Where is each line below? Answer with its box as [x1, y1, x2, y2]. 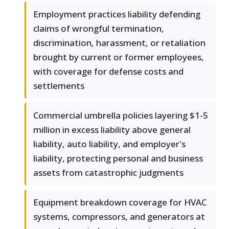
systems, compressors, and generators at [33, 211, 205, 223]
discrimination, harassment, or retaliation [33, 37, 205, 49]
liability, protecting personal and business [33, 152, 203, 165]
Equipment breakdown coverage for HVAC [33, 196, 207, 209]
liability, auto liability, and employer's [33, 138, 186, 150]
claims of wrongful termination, [33, 22, 164, 35]
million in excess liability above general [33, 124, 191, 136]
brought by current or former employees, [33, 51, 204, 63]
